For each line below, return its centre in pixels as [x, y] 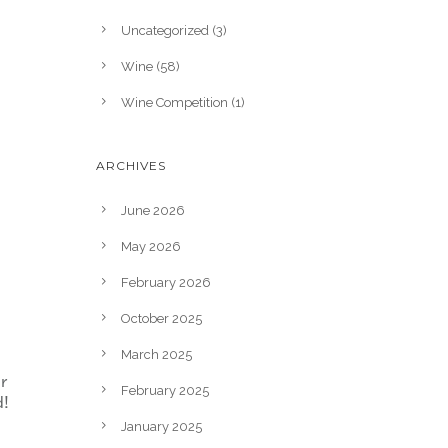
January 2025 [161, 426]
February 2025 [165, 390]
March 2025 [156, 354]
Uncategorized [165, 30]
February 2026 [166, 282]
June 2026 [153, 210]
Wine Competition [174, 102]
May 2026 [151, 246]
